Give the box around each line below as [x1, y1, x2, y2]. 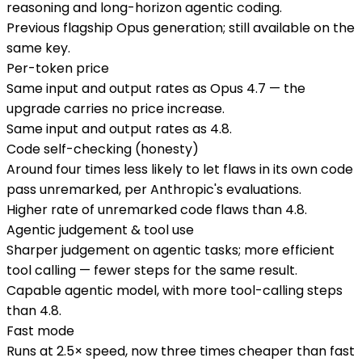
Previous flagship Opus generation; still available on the [6, 19, 355, 38]
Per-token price [6, 59, 109, 78]
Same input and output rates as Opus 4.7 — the [6, 79, 305, 99]
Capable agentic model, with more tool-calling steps [6, 281, 343, 301]
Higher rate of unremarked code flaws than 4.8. [6, 200, 307, 220]
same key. [6, 39, 70, 58]
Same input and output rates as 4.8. [6, 120, 232, 139]
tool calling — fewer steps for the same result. [6, 261, 297, 280]
